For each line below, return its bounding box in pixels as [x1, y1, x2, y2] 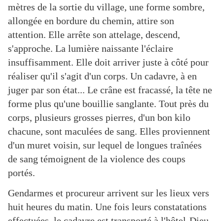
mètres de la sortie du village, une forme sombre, [8, 1, 205, 13]
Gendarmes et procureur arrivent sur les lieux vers [8, 187, 209, 199]
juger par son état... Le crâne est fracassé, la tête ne [8, 84, 212, 96]
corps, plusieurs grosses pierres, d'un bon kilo [8, 112, 190, 123]
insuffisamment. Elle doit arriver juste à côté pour [8, 57, 209, 68]
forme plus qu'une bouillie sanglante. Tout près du [8, 98, 209, 110]
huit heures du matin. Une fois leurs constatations [8, 201, 207, 213]
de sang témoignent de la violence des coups [8, 153, 185, 165]
